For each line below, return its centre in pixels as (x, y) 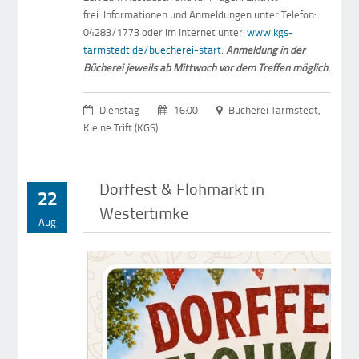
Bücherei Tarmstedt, (273, 110)
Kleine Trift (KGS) (121, 128)
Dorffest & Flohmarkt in (182, 189)
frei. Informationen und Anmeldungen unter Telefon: (200, 15)
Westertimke (144, 213)
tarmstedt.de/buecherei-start (153, 50)
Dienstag (120, 110)
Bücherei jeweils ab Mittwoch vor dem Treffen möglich (206, 68)
